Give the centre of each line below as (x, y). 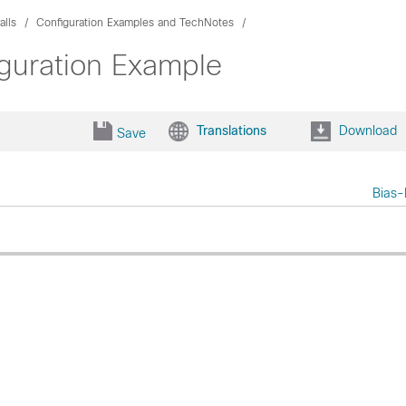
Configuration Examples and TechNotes (135, 23)
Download (367, 130)
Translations (231, 130)
